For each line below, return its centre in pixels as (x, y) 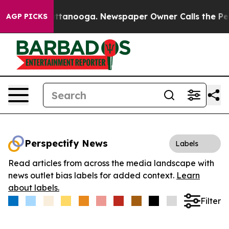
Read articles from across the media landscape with (111, 163)
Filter (210, 201)
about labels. (34, 188)
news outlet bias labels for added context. (92, 175)
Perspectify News (66, 143)
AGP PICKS (27, 16)
